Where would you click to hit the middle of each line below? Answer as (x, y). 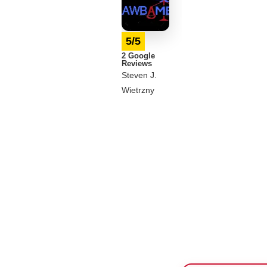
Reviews (137, 63)
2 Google (138, 56)
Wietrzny (138, 90)
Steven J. (139, 75)
